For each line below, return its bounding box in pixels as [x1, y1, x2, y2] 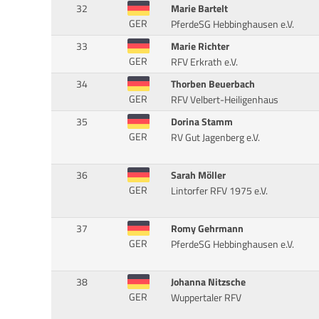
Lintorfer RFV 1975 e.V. [170, 183, 268, 199]
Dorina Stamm [170, 114, 233, 130]
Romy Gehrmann [170, 221, 244, 237]
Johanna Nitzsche [170, 274, 246, 291]
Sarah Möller [170, 167, 226, 184]
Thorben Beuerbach [170, 76, 255, 93]
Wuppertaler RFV [170, 290, 241, 306]
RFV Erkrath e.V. [170, 54, 238, 70]
